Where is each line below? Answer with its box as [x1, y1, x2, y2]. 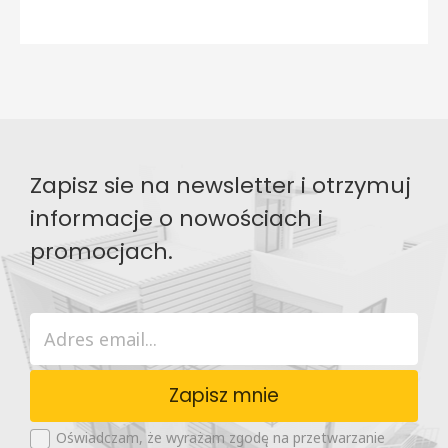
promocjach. [30, 235, 173, 267]
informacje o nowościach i [30, 202, 323, 234]
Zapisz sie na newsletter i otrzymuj [30, 169, 411, 201]
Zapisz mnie [169, 381, 279, 409]
